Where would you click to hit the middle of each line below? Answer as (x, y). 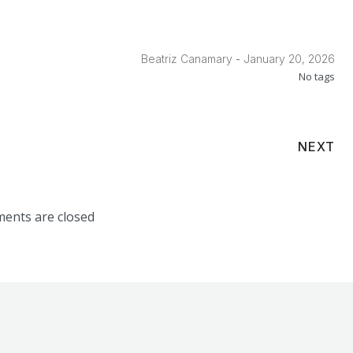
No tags (317, 76)
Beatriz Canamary (187, 59)
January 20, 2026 (290, 59)
